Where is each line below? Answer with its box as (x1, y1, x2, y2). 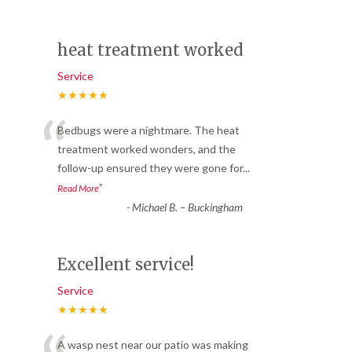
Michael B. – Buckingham (131, 200, 243, 214)
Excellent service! (57, 255, 194, 275)
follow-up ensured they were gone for (57, 161, 243, 175)
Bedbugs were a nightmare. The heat (57, 123, 240, 137)
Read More (57, 182, 99, 195)
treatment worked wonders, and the (57, 142, 236, 156)
